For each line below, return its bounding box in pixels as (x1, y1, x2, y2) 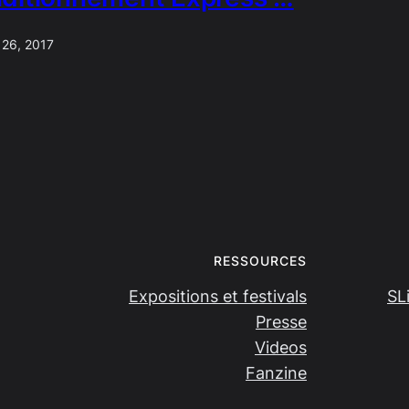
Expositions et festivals (129, 286, 307, 306)
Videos (255, 337, 307, 357)
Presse (256, 311, 307, 331)
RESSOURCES (214, 252, 307, 268)
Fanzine (246, 362, 307, 383)
